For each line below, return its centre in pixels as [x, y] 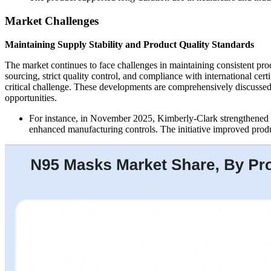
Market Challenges [52, 21]
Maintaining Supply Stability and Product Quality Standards [129, 44]
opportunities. [31, 97]
